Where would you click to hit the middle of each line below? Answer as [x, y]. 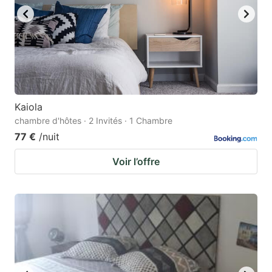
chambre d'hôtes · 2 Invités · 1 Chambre [93, 121]
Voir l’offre [136, 162]
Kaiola [29, 107]
